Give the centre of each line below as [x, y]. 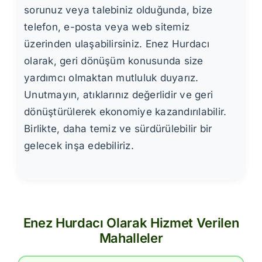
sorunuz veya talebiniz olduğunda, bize [118, 10]
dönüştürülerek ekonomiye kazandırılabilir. [125, 111]
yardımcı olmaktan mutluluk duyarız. [111, 77]
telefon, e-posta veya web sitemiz [107, 27]
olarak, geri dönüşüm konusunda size [114, 61]
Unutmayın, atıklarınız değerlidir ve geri [119, 94]
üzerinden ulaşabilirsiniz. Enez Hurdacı [117, 44]
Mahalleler [131, 238]
